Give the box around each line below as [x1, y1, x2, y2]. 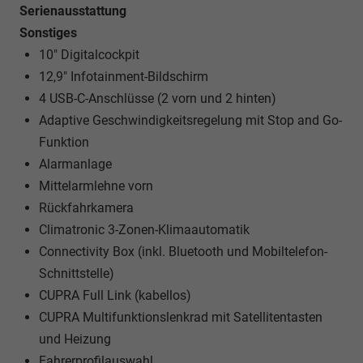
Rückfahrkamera [39, 199, 134, 216]
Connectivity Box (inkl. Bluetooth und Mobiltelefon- [39, 243, 327, 259]
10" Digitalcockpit [39, 46, 139, 62]
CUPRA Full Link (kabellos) [39, 287, 191, 303]
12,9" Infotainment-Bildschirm [39, 68, 208, 84]
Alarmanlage [39, 156, 112, 172]
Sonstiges [19, 24, 77, 41]
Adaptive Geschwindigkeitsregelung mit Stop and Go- [39, 112, 342, 128]
